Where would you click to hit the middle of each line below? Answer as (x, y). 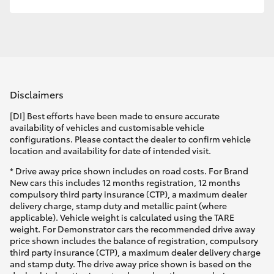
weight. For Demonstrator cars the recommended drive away (132, 228)
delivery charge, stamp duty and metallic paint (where (118, 205)
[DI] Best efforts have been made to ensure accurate (115, 115)
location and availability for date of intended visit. (110, 150)
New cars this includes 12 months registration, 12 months (125, 182)
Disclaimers (37, 94)
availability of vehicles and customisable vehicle (107, 127)
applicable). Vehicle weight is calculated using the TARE (122, 217)
